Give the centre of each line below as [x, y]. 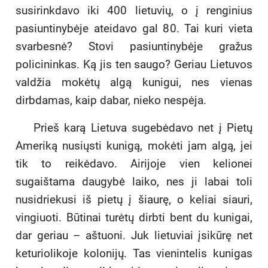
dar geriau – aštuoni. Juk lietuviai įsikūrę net [134, 236]
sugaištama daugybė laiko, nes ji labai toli [134, 182]
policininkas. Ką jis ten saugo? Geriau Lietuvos [134, 65]
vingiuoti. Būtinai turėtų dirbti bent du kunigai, [134, 218]
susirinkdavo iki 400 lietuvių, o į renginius [134, 11]
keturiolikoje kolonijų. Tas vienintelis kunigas [134, 254]
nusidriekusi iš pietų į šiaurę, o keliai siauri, [134, 200]
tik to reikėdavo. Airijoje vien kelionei [134, 164]
